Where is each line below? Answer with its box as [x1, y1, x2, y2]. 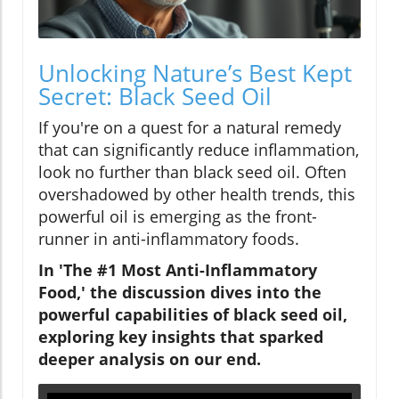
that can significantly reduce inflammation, [38, 139, 359, 161]
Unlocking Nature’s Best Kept [38, 57, 352, 90]
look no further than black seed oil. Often [38, 161, 346, 183]
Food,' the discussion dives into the [38, 281, 322, 304]
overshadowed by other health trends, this [38, 183, 355, 206]
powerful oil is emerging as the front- [38, 206, 317, 228]
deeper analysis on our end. [38, 348, 261, 370]
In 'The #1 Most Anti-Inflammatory [38, 259, 317, 281]
